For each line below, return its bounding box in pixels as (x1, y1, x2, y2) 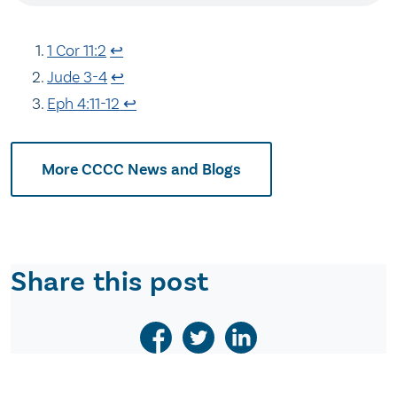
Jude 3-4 (47, 67, 108, 88)
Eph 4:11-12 (47, 94, 121, 114)
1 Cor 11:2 (47, 41, 107, 61)
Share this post (11, 263, 209, 300)
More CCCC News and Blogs (42, 159, 241, 179)
